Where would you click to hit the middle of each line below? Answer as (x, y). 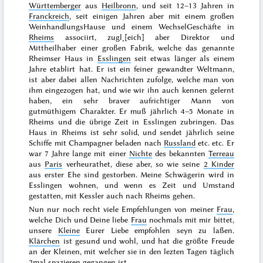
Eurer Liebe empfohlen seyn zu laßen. (157, 230)
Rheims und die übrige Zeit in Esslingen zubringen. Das (131, 121)
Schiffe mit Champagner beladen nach (96, 142)
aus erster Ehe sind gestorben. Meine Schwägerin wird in (131, 174)
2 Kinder (219, 163)
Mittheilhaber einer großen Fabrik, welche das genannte (131, 47)
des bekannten (180, 153)
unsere (43, 230)
